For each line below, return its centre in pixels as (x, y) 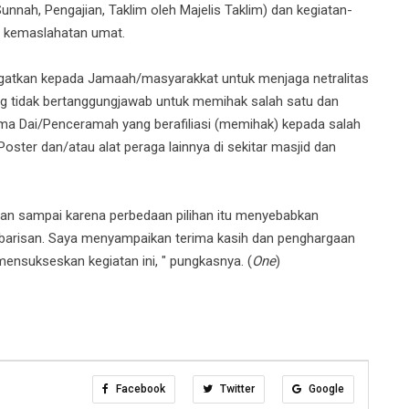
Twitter (236, 388)
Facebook (139, 388)
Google (325, 388)
